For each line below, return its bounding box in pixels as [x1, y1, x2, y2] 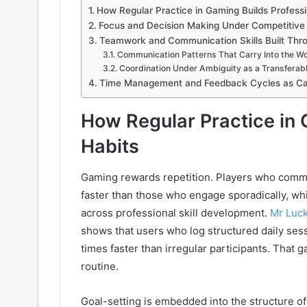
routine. [81, 259, 119, 273]
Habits [81, 135, 139, 158]
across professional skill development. [81, 206, 270, 219]
